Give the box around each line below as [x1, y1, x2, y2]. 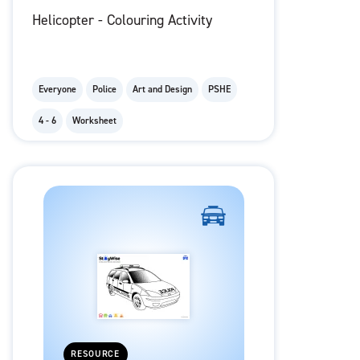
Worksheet [72, 114, 117, 128]
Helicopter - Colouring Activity [32, 10, 212, 31]
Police [92, 83, 117, 96]
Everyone [39, 83, 76, 96]
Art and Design [133, 83, 192, 96]
